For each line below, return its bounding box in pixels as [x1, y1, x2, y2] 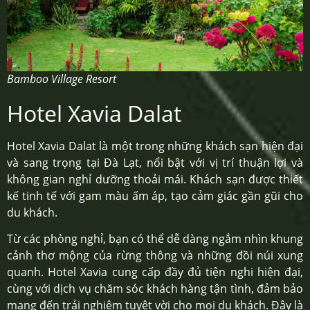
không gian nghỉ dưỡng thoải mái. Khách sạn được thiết [7, 171, 303, 187]
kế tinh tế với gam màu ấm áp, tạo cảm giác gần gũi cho [7, 188, 303, 203]
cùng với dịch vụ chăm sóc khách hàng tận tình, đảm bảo [7, 281, 303, 297]
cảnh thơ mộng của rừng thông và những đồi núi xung [7, 248, 303, 264]
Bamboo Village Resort [7, 71, 116, 86]
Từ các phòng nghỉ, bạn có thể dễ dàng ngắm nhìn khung [7, 231, 303, 247]
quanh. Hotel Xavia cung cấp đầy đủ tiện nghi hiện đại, [7, 264, 303, 280]
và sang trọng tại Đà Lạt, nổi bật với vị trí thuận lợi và [7, 154, 303, 170]
